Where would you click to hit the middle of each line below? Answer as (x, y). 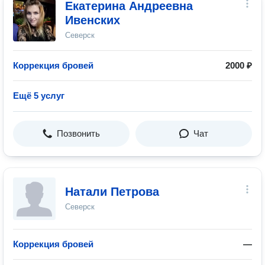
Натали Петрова (112, 192)
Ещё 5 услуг (39, 96)
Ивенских (93, 20)
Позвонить (78, 133)
